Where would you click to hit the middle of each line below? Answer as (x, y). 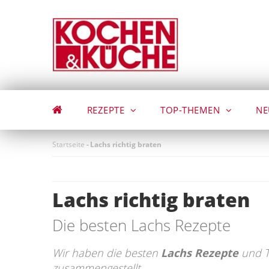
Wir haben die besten (107, 253)
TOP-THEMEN (192, 110)
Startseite (68, 144)
